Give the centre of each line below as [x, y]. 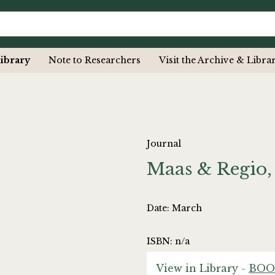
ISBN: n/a [168, 242]
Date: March [174, 208]
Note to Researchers [95, 60]
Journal [164, 144]
